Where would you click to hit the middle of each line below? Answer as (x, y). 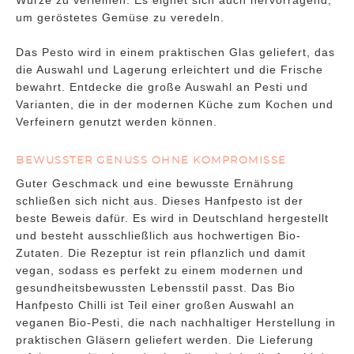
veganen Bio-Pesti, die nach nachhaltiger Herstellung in (176, 323)
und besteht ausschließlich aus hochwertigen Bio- (158, 236)
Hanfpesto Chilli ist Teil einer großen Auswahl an (155, 305)
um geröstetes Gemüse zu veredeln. (120, 18)
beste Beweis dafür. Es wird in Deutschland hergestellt (172, 218)
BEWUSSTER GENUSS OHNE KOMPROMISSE (151, 161)
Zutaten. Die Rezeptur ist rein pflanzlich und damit (161, 253)
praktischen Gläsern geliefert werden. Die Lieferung (165, 340)
